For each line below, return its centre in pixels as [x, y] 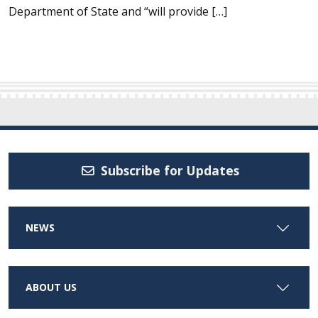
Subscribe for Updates [168, 171]
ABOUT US [51, 287]
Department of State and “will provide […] [118, 11]
